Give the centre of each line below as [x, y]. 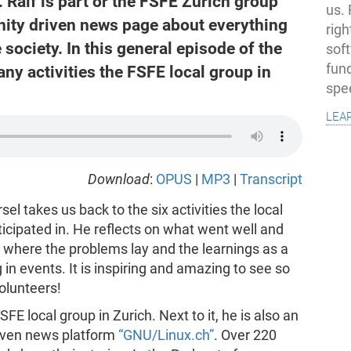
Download [119, 179]
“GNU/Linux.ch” [166, 335]
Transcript [271, 179]
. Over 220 [245, 335]
